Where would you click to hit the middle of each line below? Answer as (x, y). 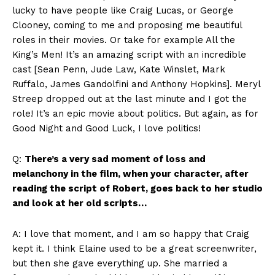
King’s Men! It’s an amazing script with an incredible (129, 55)
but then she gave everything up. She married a (120, 264)
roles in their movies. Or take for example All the (124, 40)
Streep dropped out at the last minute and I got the (130, 99)
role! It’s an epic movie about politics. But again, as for (135, 114)
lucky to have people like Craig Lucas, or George (123, 11)
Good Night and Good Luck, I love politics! (107, 129)
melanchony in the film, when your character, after (130, 174)
